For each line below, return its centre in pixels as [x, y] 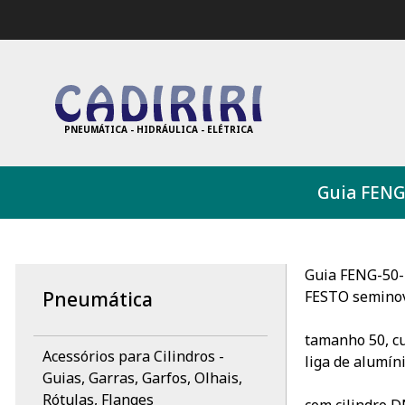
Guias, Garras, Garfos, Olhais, [142, 377]
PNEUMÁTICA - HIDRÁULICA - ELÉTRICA [158, 130]
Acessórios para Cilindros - [133, 356]
